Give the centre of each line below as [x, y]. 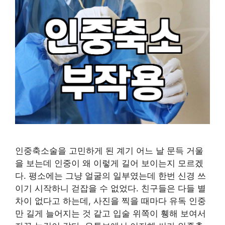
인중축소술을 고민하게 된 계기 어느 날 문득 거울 [109, 151]
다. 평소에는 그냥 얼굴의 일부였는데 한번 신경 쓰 [110, 176]
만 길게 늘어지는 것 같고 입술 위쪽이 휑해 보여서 [110, 213]
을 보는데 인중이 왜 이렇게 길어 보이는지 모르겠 [109, 163]
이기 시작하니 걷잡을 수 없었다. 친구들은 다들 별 [110, 188]
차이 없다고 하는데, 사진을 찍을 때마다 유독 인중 [110, 201]
